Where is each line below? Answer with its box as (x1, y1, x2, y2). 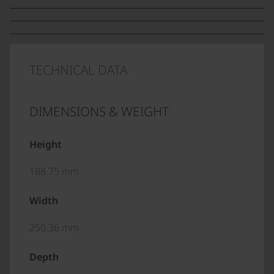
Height (29, 138, 62, 151)
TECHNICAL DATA (29, 61, 127, 78)
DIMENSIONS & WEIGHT (29, 103, 169, 120)
